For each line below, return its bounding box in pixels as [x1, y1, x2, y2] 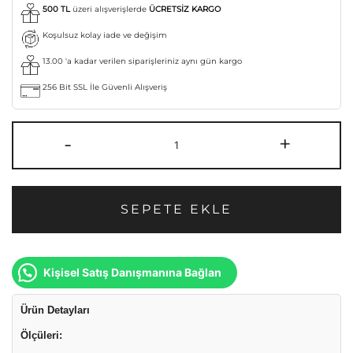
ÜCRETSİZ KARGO [149, 3, 221, 14]
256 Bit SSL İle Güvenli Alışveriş [40, 81, 167, 92]
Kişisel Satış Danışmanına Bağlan [43, 265, 221, 279]
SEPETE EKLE [121, 201, 232, 217]
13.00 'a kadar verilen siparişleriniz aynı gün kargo [40, 55, 242, 66]
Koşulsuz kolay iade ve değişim [40, 29, 167, 40]
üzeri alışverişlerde [70, 3, 149, 14]
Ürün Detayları [20, 303, 90, 316]
